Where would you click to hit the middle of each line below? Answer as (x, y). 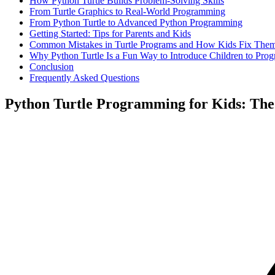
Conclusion (52, 67)
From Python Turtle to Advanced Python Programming (136, 22)
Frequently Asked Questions (84, 78)
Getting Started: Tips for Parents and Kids (110, 33)
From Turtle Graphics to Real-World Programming (127, 11)
